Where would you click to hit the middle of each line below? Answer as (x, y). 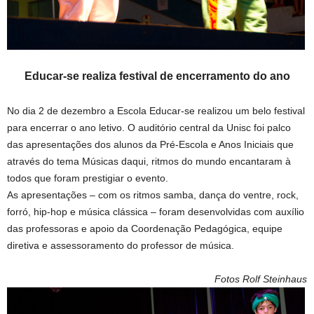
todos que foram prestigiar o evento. (88, 178)
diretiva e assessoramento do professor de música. (121, 245)
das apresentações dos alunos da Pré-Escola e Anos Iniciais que (150, 144)
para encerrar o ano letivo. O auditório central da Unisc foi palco (149, 128)
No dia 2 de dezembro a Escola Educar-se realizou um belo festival (156, 111)
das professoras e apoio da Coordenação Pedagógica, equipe (145, 228)
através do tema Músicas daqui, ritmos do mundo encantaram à (149, 161)
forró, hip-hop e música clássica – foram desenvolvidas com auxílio (156, 212)
